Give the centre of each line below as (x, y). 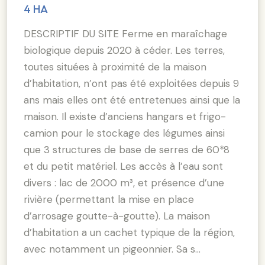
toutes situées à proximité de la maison (115, 67)
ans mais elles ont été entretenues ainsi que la (132, 100)
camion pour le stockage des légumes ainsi (124, 133)
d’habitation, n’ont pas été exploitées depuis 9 (131, 83)
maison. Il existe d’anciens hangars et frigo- (125, 116)
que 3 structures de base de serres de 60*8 (127, 149)
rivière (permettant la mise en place (109, 199)
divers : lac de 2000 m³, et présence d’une (124, 182)
